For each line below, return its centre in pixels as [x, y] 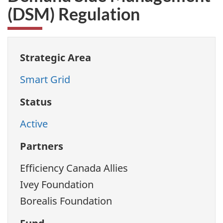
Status [36, 102]
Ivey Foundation [57, 185]
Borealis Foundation [66, 201]
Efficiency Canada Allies [74, 168]
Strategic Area [56, 57]
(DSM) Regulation [74, 13]
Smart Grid [45, 80]
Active [34, 124]
